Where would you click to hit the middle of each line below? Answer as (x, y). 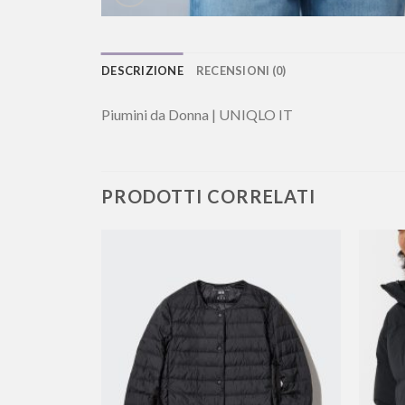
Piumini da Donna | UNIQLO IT (197, 114)
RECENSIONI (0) (241, 70)
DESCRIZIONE (142, 70)
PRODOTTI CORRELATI (208, 197)
